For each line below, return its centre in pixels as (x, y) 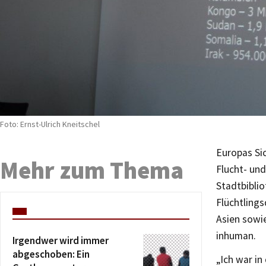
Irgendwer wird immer (61, 240)
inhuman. (236, 235)
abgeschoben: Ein (51, 254)
